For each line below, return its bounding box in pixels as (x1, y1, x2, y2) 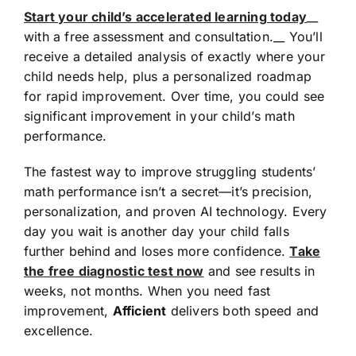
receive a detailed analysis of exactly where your (23, 48, 325, 64)
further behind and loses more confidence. (23, 242, 290, 259)
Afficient (112, 302, 167, 319)
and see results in (203, 262, 315, 279)
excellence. (23, 322, 94, 339)
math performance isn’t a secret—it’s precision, (23, 183, 313, 199)
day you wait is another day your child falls (23, 222, 289, 239)
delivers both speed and (166, 302, 319, 319)
